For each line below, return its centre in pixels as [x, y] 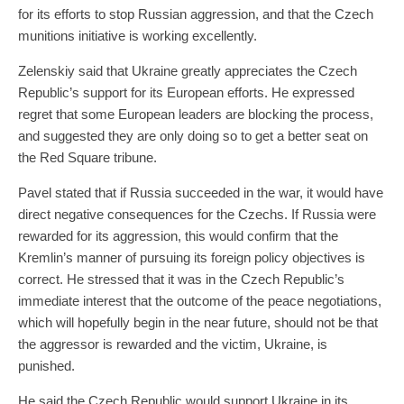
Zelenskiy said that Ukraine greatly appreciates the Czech [188, 70]
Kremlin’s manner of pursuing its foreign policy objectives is [192, 257]
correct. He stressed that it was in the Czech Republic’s [181, 279]
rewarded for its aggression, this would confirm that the [178, 235]
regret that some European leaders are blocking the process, [196, 114]
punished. [46, 365]
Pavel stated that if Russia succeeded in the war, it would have [201, 192]
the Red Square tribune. [87, 157]
